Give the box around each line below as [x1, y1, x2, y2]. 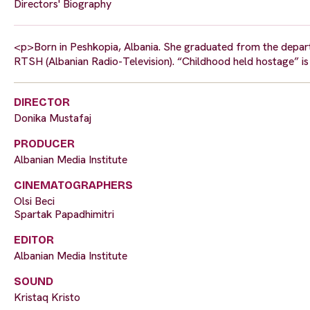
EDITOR [14, 233, 54, 247]
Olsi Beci [14, 194, 55, 209]
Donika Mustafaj [14, 111, 91, 126]
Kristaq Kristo [14, 290, 80, 305]
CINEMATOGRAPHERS [14, 179, 133, 192]
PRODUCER [14, 137, 75, 151]
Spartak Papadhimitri [14, 207, 114, 222]
